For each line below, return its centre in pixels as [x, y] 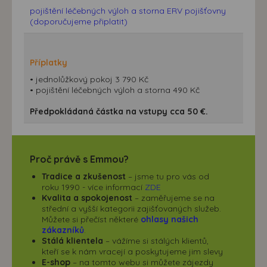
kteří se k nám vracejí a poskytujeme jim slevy [132, 251]
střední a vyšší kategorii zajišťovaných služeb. [131, 208]
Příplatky [49, 62]
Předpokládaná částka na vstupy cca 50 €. [119, 111]
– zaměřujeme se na [173, 198]
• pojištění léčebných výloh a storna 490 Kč [115, 90]
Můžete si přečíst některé [91, 219]
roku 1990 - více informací [93, 187]
